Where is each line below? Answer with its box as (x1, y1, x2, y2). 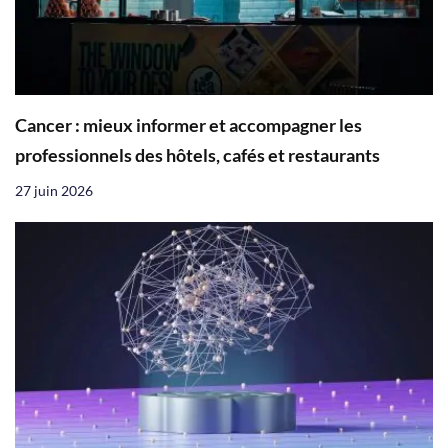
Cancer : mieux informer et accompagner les (15, 115, 362, 137)
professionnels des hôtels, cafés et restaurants (15, 145, 380, 167)
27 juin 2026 (15, 182, 93, 200)
